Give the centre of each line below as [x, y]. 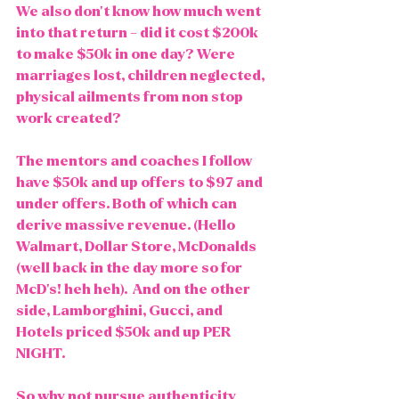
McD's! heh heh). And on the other [134, 289]
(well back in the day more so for [130, 268]
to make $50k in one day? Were [127, 54]
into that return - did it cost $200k [138, 33]
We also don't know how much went [140, 11]
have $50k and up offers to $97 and [141, 182]
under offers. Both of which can [128, 204]
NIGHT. [42, 353]
